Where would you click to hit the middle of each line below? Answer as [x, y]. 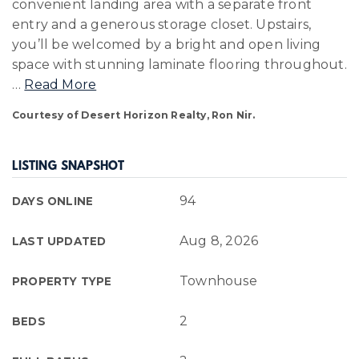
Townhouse [218, 281]
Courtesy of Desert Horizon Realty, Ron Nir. [134, 115]
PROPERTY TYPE [62, 281]
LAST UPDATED [59, 241]
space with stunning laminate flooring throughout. [179, 65]
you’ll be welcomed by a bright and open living [167, 44]
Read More [61, 85]
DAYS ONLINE [53, 201]
